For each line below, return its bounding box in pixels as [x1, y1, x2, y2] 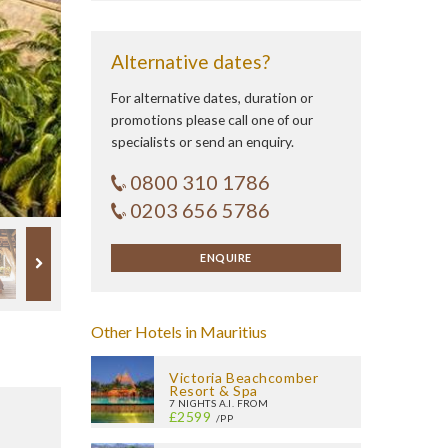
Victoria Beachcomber [169, 369, 319, 386]
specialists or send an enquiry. [111, 133, 294, 150]
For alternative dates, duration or [111, 89, 313, 106]
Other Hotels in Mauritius [91, 322, 267, 341]
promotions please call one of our [111, 111, 313, 128]
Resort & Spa [169, 382, 258, 399]
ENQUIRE [200, 251, 252, 264]
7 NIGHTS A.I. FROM [169, 397, 269, 409]
